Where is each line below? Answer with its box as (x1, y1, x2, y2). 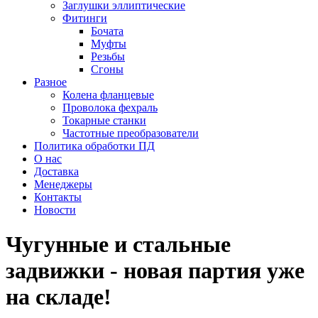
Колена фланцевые (62, 89, 154, 101)
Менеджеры (34, 178, 92, 190)
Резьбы (91, 50, 125, 62)
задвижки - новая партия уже (6, 258, 305, 284)
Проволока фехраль (62, 102, 158, 114)
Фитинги (62, 12, 107, 24)
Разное (34, 76, 67, 88)
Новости (34, 204, 76, 216)
